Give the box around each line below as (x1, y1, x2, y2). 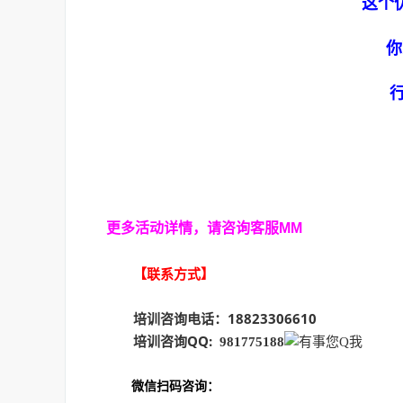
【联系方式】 (133, 264, 214, 282)
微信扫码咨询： (106, 377, 219, 394)
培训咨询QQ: (133, 332, 212, 350)
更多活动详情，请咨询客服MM (106, 220, 306, 236)
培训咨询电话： (106, 309, 228, 327)
